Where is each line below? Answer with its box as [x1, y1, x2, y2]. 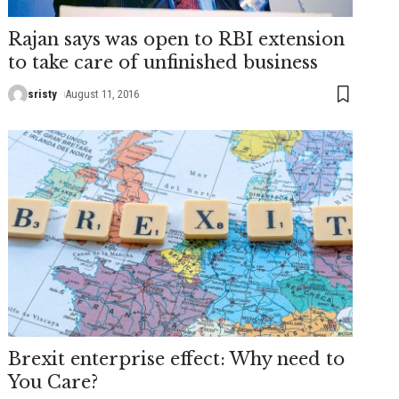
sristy [28, 86, 58, 101]
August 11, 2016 [65, 86, 140, 101]
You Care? [8, 370, 99, 393]
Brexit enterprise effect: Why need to [8, 347, 346, 370]
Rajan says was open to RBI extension [8, 28, 346, 50]
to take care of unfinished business [8, 51, 319, 73]
